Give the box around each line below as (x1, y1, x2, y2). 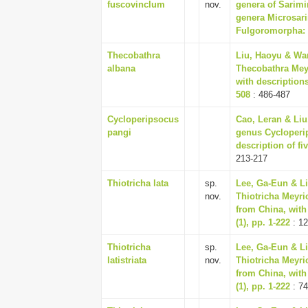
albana (107, 63, 135, 74)
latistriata (107, 255, 146, 265)
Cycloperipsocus (107, 114, 179, 124)
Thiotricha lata (107, 178, 168, 188)
